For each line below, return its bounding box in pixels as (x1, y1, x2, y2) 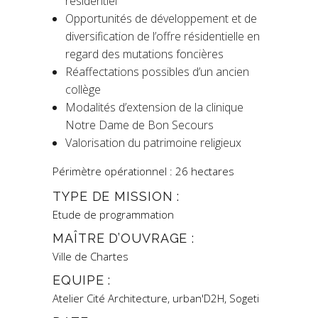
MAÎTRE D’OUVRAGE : (53, 231, 195, 246)
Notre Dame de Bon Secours (65, 117, 214, 133)
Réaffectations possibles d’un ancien (65, 64, 249, 79)
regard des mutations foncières (65, 46, 224, 62)
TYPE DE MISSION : (53, 189, 180, 204)
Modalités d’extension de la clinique (65, 99, 243, 115)
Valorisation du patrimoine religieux (65, 135, 241, 150)
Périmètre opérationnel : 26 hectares (53, 164, 234, 178)
